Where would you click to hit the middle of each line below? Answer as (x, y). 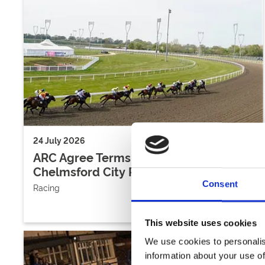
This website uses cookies (201, 223)
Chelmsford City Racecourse (114, 171)
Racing (46, 188)
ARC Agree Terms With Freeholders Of (140, 157)
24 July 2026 (59, 140)
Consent (220, 184)
